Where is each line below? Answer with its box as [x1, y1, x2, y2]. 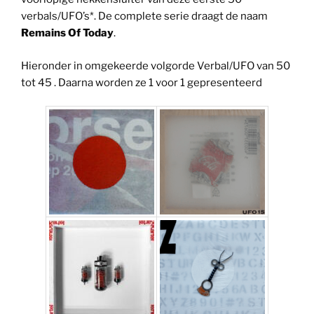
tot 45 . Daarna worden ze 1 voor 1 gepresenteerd [21, 76, 262, 89]
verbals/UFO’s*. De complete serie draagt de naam [21, 10, 268, 23]
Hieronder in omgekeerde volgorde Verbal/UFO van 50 [21, 59, 290, 72]
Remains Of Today [21, 27, 114, 40]
